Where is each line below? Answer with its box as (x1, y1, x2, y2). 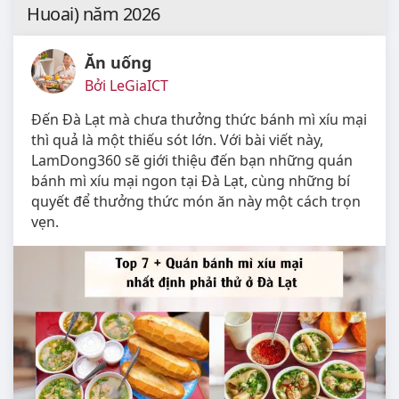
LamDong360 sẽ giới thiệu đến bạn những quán (31, 151, 353, 171)
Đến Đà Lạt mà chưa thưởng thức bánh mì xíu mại (31, 110, 367, 130)
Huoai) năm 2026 (27, 2, 160, 27)
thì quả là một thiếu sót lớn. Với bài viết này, (31, 130, 323, 151)
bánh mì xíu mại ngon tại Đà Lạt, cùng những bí (31, 171, 350, 191)
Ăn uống (85, 52, 151, 74)
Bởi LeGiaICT (85, 76, 168, 96)
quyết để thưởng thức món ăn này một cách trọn (31, 191, 361, 212)
